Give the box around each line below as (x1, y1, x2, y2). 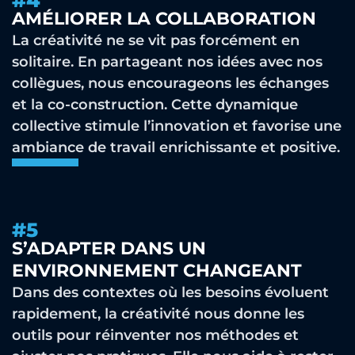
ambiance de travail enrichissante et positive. (12, 139, 340, 156)
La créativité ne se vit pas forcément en (12, 32, 300, 49)
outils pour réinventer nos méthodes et (12, 326, 299, 344)
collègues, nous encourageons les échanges (12, 74, 329, 92)
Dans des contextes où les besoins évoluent (12, 284, 329, 301)
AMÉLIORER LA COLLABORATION (12, 8, 316, 29)
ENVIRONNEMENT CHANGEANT (12, 260, 302, 281)
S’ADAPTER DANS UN (12, 238, 206, 259)
